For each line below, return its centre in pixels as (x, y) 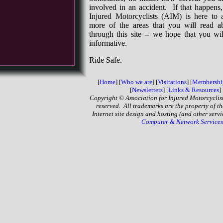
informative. (108, 43)
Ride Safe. (106, 60)
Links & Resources (193, 90)
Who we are (136, 82)
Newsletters (147, 90)
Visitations (172, 82)
